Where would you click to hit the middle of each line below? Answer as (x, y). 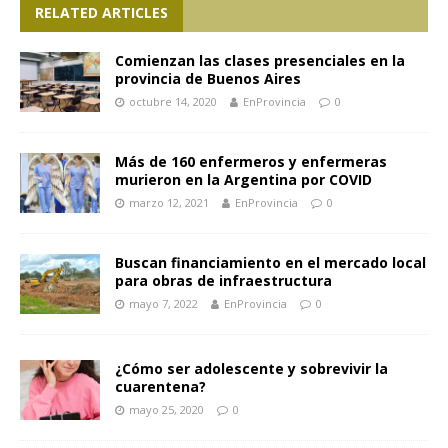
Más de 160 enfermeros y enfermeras (251, 162)
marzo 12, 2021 (169, 203)
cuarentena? (160, 387)
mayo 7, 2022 (163, 304)
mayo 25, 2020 (166, 410)
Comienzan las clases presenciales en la (260, 61)
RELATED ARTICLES (101, 13)
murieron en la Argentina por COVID (243, 180)
